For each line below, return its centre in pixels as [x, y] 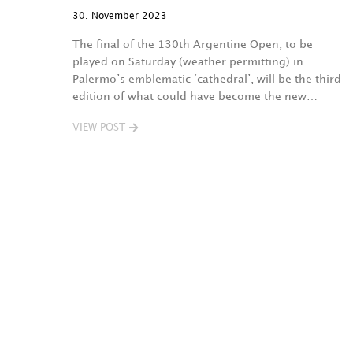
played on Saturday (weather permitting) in [188, 62]
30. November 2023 [120, 16]
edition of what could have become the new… [195, 97]
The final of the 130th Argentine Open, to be [193, 45]
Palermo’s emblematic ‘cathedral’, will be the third [207, 79]
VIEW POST [99, 128]
